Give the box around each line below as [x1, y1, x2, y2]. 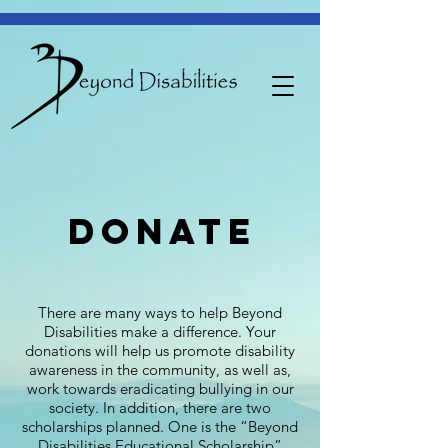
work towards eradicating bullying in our [26, 379, 294, 398]
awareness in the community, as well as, [29, 360, 291, 379]
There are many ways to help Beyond [38, 303, 282, 322]
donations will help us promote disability [25, 341, 295, 360]
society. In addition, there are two [49, 398, 271, 417]
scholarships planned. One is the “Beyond [22, 417, 298, 436]
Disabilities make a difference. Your [44, 322, 276, 341]
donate [68, 209, 257, 253]
